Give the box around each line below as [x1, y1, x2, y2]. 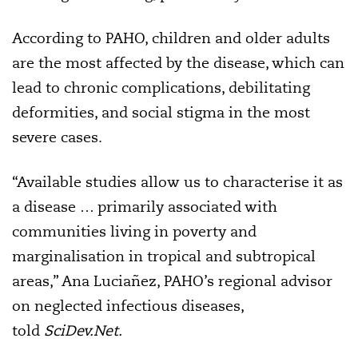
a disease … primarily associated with [12, 197, 277, 216]
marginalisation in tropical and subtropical [12, 246, 316, 265]
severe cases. [12, 127, 102, 146]
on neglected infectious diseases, [12, 296, 244, 315]
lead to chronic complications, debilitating [12, 78, 310, 97]
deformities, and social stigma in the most [12, 102, 310, 121]
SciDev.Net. [44, 320, 122, 340]
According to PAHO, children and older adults [12, 28, 330, 47]
